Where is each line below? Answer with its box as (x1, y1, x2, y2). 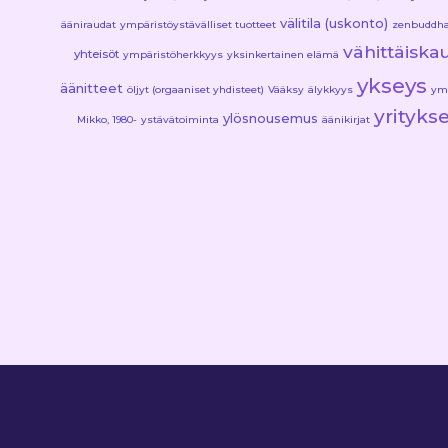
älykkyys (308, 82, 353, 96)
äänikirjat (321, 112, 370, 126)
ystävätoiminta (140, 112, 219, 126)
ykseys (357, 72, 427, 98)
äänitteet (60, 79, 123, 96)
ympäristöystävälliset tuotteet (120, 17, 276, 31)
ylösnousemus (222, 109, 318, 126)
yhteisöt (73, 46, 119, 61)
